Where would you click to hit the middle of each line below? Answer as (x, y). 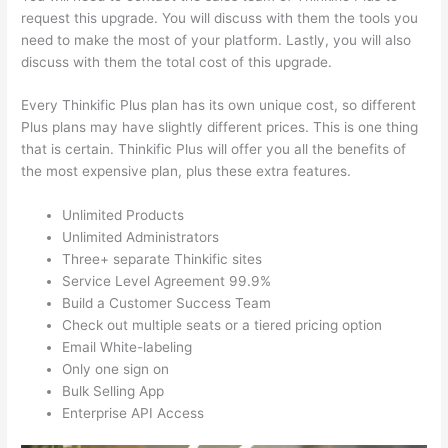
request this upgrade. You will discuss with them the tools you (220, 17)
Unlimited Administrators (141, 237)
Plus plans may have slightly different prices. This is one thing (220, 127)
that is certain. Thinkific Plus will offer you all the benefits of (214, 149)
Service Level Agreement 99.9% (167, 281)
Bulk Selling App (113, 391)
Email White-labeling (127, 347)
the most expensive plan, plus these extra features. (186, 171)
